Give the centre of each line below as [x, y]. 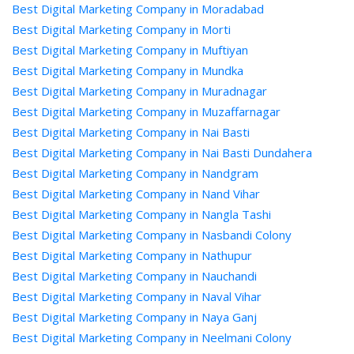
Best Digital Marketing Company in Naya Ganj [134, 317]
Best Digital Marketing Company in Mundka [128, 70]
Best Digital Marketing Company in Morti [121, 29]
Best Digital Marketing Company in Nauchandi [134, 276]
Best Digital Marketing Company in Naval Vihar [137, 296]
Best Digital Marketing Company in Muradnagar [139, 91]
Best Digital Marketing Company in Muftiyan [130, 50]
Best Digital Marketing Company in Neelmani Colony [152, 337]
